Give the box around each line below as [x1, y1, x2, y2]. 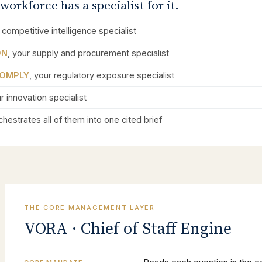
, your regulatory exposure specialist [29, 70, 174, 80]
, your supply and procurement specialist [8, 48, 169, 58]
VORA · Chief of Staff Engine [24, 219, 232, 239]
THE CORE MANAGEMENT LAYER [24, 204, 155, 212]
